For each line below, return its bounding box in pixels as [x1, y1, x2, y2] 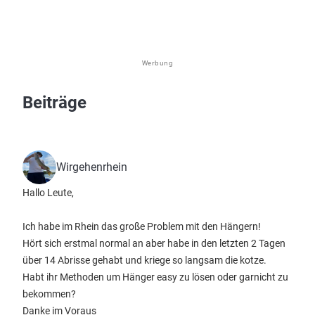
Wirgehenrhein [56, 160, 127, 174]
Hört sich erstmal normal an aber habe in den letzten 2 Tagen [22, 238, 285, 249]
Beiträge [22, 93, 86, 112]
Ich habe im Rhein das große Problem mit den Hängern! [22, 221, 261, 232]
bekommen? [22, 288, 76, 300]
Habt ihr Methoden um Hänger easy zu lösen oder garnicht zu [22, 271, 288, 283]
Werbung [141, 58, 174, 67]
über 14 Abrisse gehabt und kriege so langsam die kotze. [22, 255, 266, 266]
